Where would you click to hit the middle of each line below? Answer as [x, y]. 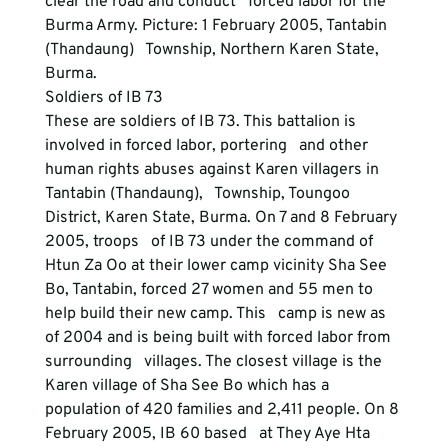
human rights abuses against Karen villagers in [213, 170]
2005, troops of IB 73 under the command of [210, 242]
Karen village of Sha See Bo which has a [192, 386]
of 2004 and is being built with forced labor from [219, 338]
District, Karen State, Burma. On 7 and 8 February [222, 218]
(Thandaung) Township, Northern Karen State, [213, 50]
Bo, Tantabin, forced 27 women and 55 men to [210, 290]
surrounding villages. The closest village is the [215, 362]
